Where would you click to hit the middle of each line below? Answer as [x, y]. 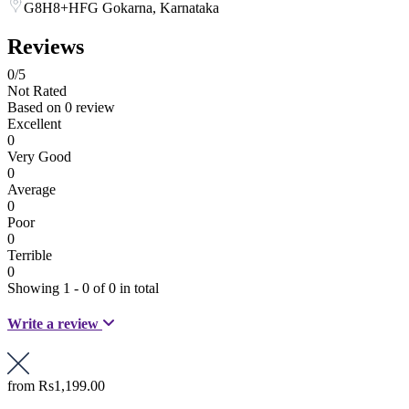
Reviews [46, 47]
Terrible [30, 256]
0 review [90, 108]
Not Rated [37, 91]
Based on [36, 108]
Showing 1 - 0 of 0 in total [83, 288]
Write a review [55, 324]
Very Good [39, 157]
